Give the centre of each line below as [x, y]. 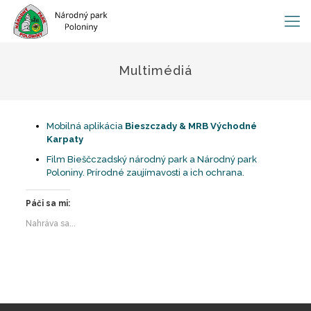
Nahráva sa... [50, 224]
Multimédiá [155, 70]
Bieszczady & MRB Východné [191, 126]
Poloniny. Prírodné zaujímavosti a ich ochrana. [145, 173]
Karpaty [65, 139]
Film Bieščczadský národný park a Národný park [151, 159]
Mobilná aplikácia [85, 126]
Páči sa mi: [48, 203]
